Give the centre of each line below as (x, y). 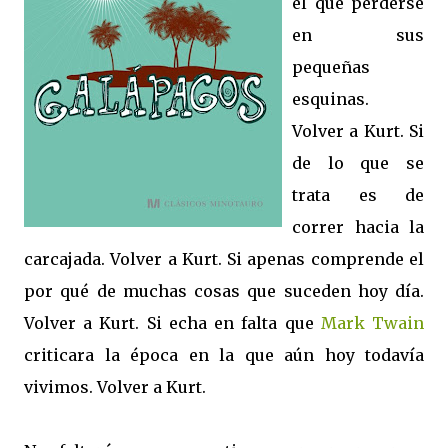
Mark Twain (372, 323)
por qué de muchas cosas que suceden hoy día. (224, 291)
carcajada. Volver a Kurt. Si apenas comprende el (224, 259)
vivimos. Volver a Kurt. (115, 387)
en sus (358, 35)
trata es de (358, 195)
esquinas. (330, 99)
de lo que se (358, 163)
